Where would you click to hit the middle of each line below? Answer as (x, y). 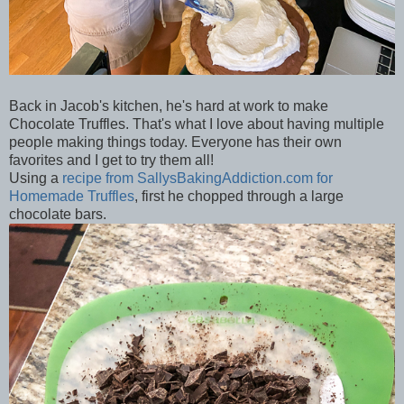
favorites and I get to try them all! (111, 160)
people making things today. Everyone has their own (175, 142)
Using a (36, 178)
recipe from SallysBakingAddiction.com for (197, 178)
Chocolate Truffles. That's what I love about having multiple (197, 124)
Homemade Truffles (72, 196)
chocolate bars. (58, 214)
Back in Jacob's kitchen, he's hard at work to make (169, 106)
